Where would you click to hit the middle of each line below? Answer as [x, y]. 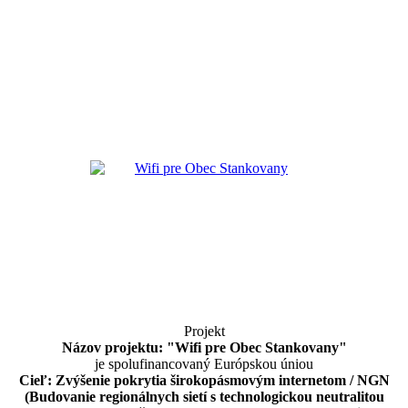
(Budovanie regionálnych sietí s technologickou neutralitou [204, 396]
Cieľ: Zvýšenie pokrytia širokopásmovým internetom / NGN [204, 380]
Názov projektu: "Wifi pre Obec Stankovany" [204, 347]
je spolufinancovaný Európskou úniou [204, 363]
